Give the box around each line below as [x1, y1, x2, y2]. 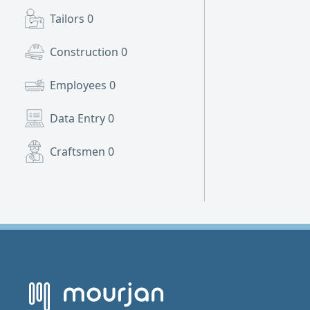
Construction [50, 44, 121, 60]
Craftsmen [50, 144, 108, 159]
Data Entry [50, 111, 108, 126]
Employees [50, 77, 109, 93]
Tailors [50, 11, 87, 26]
